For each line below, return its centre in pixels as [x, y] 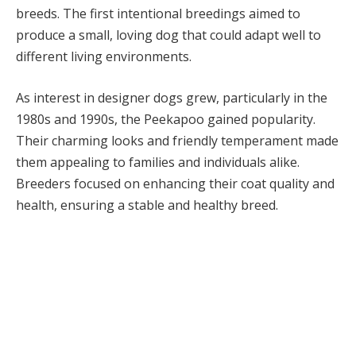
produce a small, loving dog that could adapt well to [168, 35]
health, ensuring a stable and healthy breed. [147, 205]
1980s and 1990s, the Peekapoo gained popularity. [166, 119]
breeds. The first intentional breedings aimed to [158, 14]
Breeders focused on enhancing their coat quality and [175, 183]
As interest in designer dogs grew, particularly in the [172, 97]
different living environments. [104, 57]
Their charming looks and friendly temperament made [177, 140]
